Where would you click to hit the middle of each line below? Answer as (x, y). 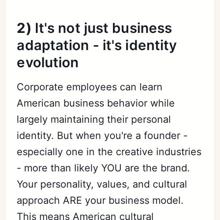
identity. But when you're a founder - (102, 135)
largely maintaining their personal (94, 119)
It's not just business (103, 28)
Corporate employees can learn (90, 87)
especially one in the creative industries (109, 151)
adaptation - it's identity (97, 45)
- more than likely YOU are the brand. (104, 168)
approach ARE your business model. (100, 200)
